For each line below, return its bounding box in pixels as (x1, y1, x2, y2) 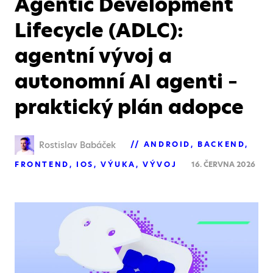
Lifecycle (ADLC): (15, 16, 183, 44)
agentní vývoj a (15, 42, 172, 70)
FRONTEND (15, 158, 69, 169)
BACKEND (197, 139, 246, 150)
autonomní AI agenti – (15, 68, 238, 96)
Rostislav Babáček (39, 138, 116, 151)
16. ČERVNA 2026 (191, 158, 256, 169)
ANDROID (143, 139, 191, 150)
